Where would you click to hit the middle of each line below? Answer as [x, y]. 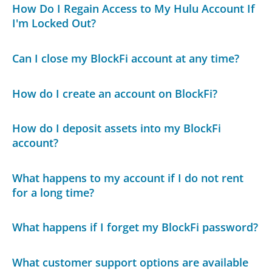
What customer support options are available [131, 262]
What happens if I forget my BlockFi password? [135, 227]
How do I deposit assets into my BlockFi [117, 128]
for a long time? [53, 192]
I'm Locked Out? [54, 23]
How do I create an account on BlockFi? [115, 93]
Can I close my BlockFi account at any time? [126, 59]
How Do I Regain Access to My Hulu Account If [134, 9]
